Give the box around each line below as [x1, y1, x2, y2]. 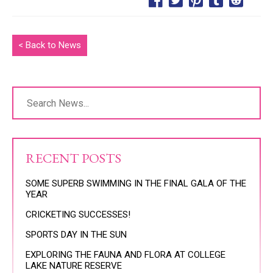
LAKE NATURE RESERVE [26, 260, 122, 271]
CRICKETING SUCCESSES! [26, 209, 130, 220]
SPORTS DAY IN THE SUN [26, 229, 127, 240]
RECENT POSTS [26, 149, 121, 167]
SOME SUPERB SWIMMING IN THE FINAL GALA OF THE [26, 178, 246, 189]
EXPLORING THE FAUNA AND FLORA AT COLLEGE [26, 249, 225, 260]
